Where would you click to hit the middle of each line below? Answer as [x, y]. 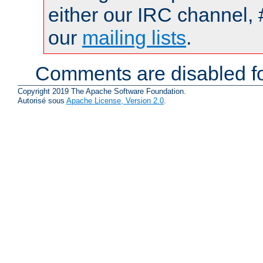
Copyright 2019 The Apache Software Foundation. [102, 92]
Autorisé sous [42, 101]
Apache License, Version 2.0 [115, 101]
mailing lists [134, 37]
